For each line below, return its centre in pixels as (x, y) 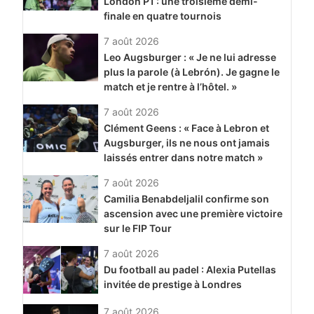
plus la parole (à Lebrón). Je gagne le (191, 72)
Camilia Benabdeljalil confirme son (186, 199)
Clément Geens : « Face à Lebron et (186, 128)
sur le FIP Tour (137, 228)
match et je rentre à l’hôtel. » (170, 87)
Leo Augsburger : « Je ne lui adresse (190, 57)
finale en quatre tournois (162, 16)
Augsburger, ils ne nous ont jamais (186, 143)
